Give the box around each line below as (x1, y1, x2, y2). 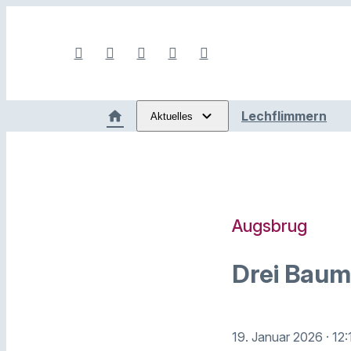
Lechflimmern (241, 108, 327, 124)
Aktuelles (150, 110, 193, 122)
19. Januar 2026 (232, 328, 326, 345)
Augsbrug (232, 215, 307, 236)
